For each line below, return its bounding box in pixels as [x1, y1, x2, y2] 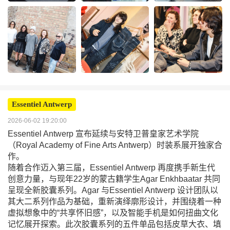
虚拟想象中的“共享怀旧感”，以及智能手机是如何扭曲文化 [8, 208, 218, 217]
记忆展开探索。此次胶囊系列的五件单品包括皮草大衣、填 [8, 220, 221, 228]
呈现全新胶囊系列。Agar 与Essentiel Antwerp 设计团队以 [8, 186, 218, 195]
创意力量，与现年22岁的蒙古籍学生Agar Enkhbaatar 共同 [8, 175, 220, 183]
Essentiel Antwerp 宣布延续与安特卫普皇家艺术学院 [8, 129, 199, 138]
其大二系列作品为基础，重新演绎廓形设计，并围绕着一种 [8, 197, 221, 206]
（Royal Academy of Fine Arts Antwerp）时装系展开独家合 [8, 141, 222, 149]
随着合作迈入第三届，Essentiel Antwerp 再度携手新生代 [8, 163, 215, 172]
